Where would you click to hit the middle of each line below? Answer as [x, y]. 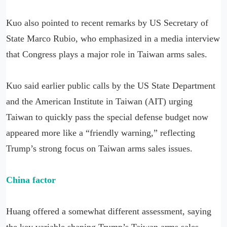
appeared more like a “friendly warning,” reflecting [101, 133]
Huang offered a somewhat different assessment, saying [109, 211]
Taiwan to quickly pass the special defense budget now [107, 117]
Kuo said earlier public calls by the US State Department [111, 85]
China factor [31, 180]
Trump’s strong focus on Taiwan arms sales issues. [99, 148]
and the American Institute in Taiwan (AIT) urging [99, 101]
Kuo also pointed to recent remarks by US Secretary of [107, 23]
